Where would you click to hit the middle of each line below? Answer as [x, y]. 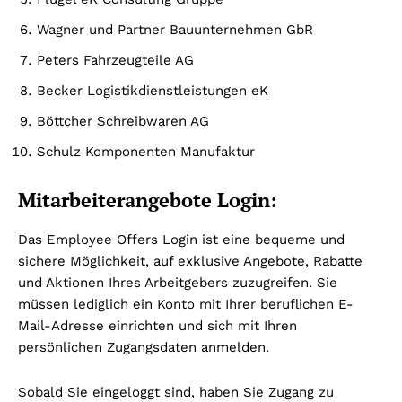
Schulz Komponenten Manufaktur [146, 151]
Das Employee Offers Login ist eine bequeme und [181, 239]
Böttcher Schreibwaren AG [123, 121]
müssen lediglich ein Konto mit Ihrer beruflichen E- [186, 304]
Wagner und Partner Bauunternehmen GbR [175, 29]
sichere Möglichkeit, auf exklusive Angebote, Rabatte [190, 261]
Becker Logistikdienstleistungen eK [153, 90]
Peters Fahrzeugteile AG [115, 60]
